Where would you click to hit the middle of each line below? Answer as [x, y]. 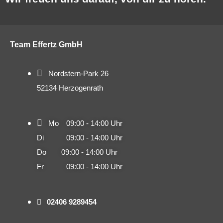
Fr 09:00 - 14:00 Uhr [80, 167]
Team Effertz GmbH [46, 45]
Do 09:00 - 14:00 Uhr [77, 152]
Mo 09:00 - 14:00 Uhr [85, 123]
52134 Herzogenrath [70, 88]
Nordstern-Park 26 [78, 74]
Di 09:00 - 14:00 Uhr [80, 138]
